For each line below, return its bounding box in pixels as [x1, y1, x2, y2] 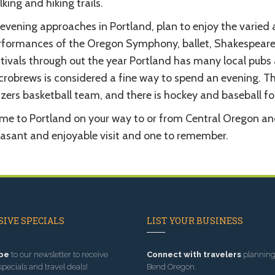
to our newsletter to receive [9, 249, 108, 259]
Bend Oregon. [147, 261, 196, 271]
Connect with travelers [147, 249, 241, 259]
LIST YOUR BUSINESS [147, 214, 243, 227]
